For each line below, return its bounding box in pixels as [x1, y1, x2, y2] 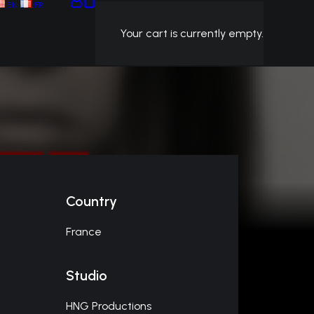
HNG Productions [66, 299, 151, 313]
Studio [66, 267, 107, 284]
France [66, 225, 102, 238]
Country [66, 193, 117, 210]
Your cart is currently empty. [121, 26, 264, 40]
